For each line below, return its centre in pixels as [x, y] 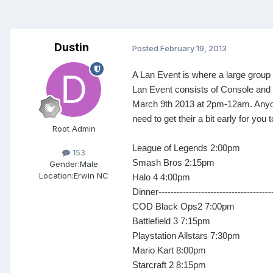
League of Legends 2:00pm [186, 148]
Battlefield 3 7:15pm [171, 221]
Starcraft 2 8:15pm [169, 265]
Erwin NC [91, 176]
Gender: [65, 164]
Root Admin [74, 129]
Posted [146, 48]
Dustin [71, 48]
